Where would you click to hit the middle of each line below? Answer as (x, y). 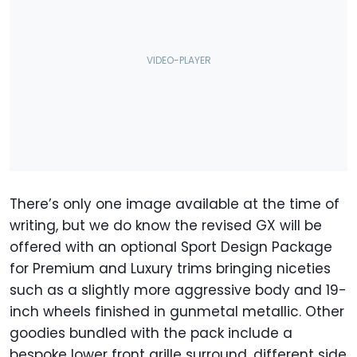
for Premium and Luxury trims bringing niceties (170, 268)
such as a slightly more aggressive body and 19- (178, 290)
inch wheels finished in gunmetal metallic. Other (177, 311)
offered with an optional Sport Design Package (171, 247)
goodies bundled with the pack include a (151, 333)
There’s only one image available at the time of (175, 204)
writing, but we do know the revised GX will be (166, 225)
